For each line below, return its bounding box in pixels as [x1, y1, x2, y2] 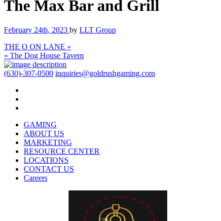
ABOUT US [24, 129, 64, 138]
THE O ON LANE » [4, 42, 71, 51]
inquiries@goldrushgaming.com [55, 69, 155, 77]
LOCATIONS [24, 155, 69, 164]
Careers [24, 173, 47, 182]
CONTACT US [24, 164, 74, 173]
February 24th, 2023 [4, 25, 70, 34]
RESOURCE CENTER [24, 147, 100, 155]
